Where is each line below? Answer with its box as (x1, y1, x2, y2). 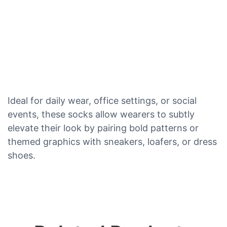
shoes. (8, 149, 35, 161)
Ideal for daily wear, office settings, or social (8, 95, 197, 106)
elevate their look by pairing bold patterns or (8, 122, 199, 133)
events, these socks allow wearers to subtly (8, 108, 195, 120)
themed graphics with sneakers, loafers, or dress (8, 136, 217, 147)
